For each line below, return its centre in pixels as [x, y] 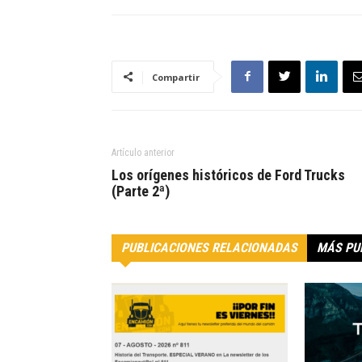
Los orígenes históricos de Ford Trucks [228, 175]
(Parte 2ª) [141, 191]
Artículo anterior [143, 152]
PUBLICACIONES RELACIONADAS [209, 247]
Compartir [176, 77]
